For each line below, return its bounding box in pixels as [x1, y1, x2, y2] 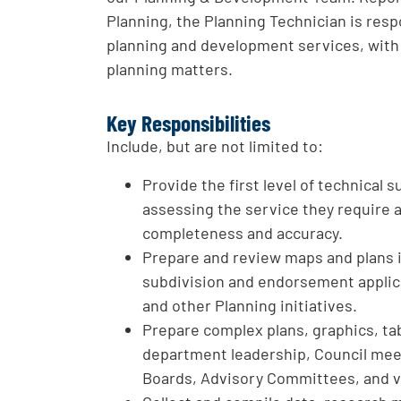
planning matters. [107, 59, 234, 79]
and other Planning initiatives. [142, 295, 358, 316]
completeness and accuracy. [142, 223, 344, 243]
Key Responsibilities [107, 109, 271, 137]
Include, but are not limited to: [107, 136, 324, 157]
